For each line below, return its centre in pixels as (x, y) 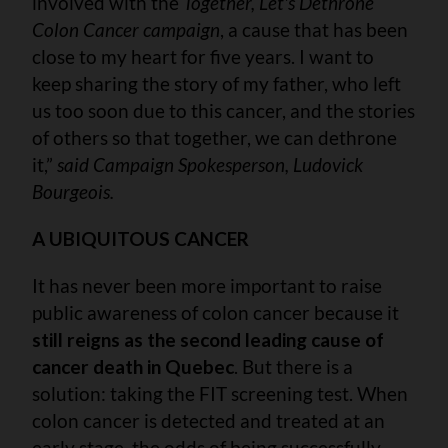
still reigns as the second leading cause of (208, 339)
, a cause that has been (314, 29)
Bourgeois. (73, 191)
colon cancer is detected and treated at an (208, 420)
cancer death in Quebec (133, 366)
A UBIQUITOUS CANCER (140, 238)
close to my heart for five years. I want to (203, 56)
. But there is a (293, 366)
